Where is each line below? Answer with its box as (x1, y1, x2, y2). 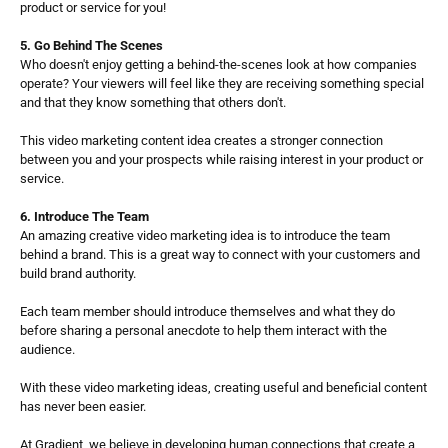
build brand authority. (20, 266, 139, 281)
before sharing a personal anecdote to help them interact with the (20, 323, 387, 338)
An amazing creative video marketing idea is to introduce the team (20, 228, 390, 243)
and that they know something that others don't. (20, 95, 286, 110)
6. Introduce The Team (20, 209, 149, 224)
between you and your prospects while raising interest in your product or (20, 152, 423, 167)
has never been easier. (20, 399, 149, 414)
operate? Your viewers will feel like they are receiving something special (20, 76, 424, 91)
